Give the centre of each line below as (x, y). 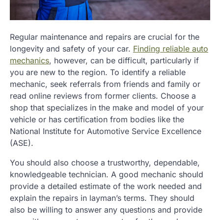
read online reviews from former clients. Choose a (103, 96)
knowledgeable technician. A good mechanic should (107, 174)
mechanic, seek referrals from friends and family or (105, 84)
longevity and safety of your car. (71, 48)
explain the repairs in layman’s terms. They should (102, 198)
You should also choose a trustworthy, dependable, (105, 162)
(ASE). (22, 143)
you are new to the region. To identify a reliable (98, 72)
